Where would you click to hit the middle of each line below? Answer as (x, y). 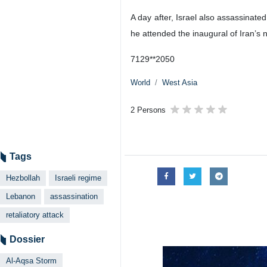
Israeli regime (78, 178)
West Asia (180, 83)
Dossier (27, 239)
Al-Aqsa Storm (31, 261)
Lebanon (21, 196)
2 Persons (148, 110)
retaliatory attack (35, 215)
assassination (74, 196)
